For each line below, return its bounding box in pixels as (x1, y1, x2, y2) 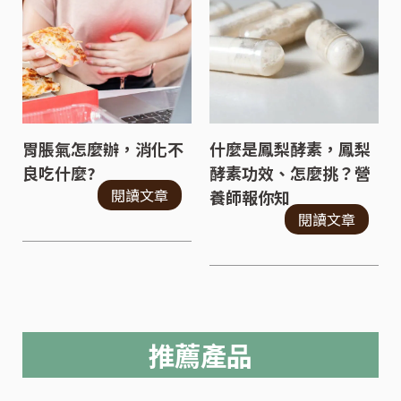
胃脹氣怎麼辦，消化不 (22, 137, 183, 161)
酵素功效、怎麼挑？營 (209, 161, 371, 185)
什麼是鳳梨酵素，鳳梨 (209, 137, 371, 161)
